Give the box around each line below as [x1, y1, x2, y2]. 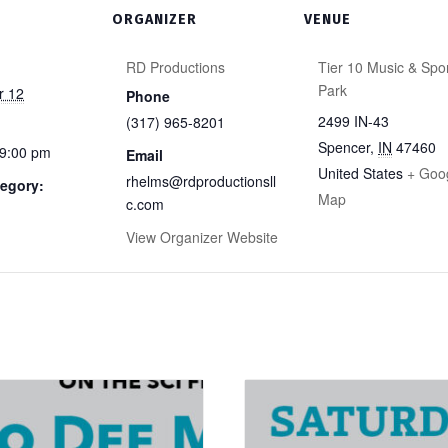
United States [318, 163, 403, 183]
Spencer [318, 137, 370, 157]
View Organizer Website [126, 227, 278, 247]
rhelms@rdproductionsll [126, 171, 276, 191]
